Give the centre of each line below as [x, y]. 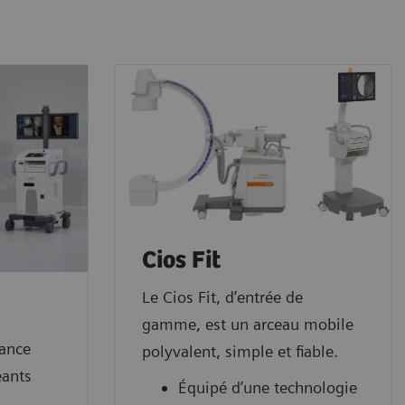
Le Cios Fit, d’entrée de [222, 297]
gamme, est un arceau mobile [248, 324]
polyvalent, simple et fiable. [240, 351]
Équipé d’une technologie [268, 387]
